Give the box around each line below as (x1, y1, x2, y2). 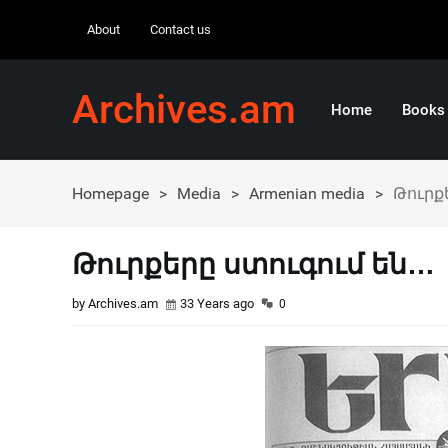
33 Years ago (180, 296, 254, 311)
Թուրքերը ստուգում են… (72, 248, 435, 281)
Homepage (72, 184, 149, 203)
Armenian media (249, 184, 365, 203)
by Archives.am (72, 296, 158, 311)
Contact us (150, 22, 211, 37)
